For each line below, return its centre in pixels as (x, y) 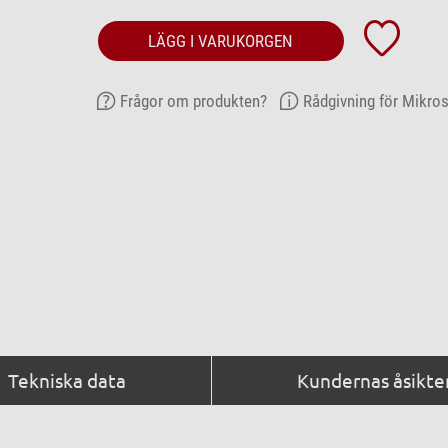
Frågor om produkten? (193, 100)
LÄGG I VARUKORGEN (220, 40)
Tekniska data (66, 379)
